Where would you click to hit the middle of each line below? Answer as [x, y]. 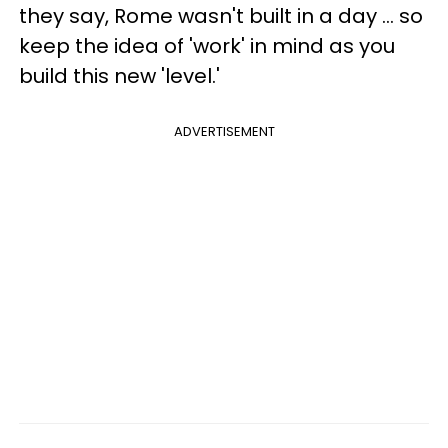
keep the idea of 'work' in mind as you [207, 45]
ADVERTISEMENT [224, 131]
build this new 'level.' [119, 75]
